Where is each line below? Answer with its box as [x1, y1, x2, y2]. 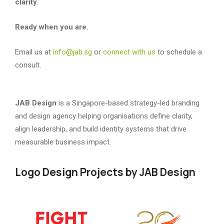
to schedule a [155, 47, 202, 56]
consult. [15, 60, 41, 69]
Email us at [15, 47, 53, 56]
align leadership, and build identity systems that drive [15, 124, 186, 133]
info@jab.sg [53, 47, 92, 56]
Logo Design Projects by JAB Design [15, 164, 195, 179]
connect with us [103, 47, 155, 56]
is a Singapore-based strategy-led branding [56, 98, 199, 107]
